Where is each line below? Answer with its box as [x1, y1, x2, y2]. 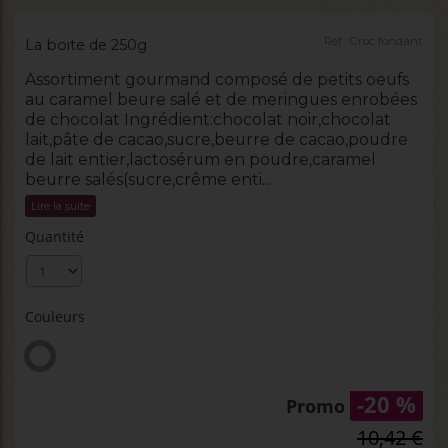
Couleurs [25, 307, 85, 327]
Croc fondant [350, 33, 423, 48]
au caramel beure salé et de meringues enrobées [25, 90, 417, 110]
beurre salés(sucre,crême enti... [25, 170, 271, 190]
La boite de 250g [25, 35, 147, 54]
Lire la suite [31, 199, 90, 214]
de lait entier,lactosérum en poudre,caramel [25, 150, 376, 170]
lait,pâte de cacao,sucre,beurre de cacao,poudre [25, 130, 408, 150]
